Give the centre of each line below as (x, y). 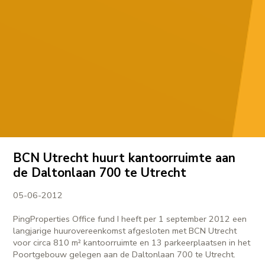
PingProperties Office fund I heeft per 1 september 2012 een (130, 219)
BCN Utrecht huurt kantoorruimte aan (125, 158)
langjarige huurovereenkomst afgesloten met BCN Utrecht (125, 230)
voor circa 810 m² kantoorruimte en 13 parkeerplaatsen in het (132, 242)
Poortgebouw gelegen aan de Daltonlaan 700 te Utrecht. (125, 254)
